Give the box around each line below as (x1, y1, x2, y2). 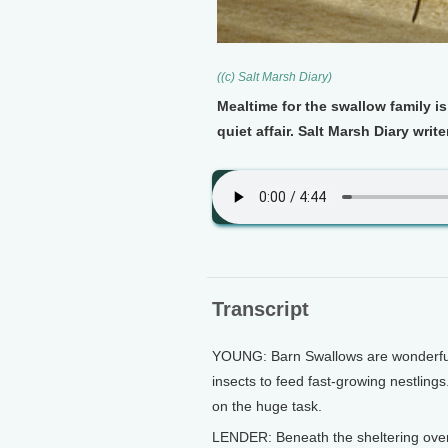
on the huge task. (212, 398, 322, 414)
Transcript (212, 298, 309, 320)
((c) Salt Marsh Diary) (217, 70, 332, 84)
